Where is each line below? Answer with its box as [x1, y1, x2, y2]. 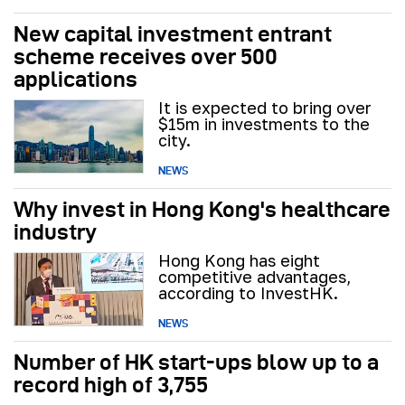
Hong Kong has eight [158, 250, 320, 270]
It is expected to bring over [158, 97, 372, 118]
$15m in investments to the [158, 113, 370, 134]
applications [14, 66, 137, 91]
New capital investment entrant [14, 21, 332, 46]
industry [14, 219, 97, 244]
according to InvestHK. [158, 282, 338, 303]
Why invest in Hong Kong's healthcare [14, 196, 391, 221]
